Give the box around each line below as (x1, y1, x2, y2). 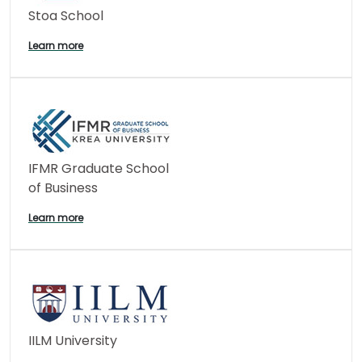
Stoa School (28, 6, 103, 26)
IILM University (28, 331, 117, 351)
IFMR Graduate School (28, 159, 169, 179)
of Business (28, 179, 98, 198)
